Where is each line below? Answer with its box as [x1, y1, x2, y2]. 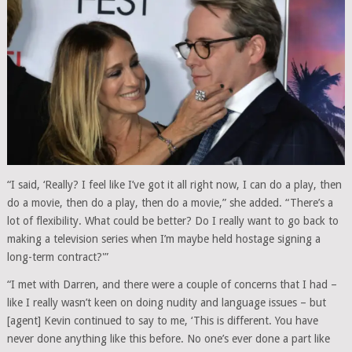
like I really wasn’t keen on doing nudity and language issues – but [6, 295, 326, 309]
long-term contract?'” [6, 250, 108, 263]
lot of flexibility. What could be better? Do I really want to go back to [6, 214, 339, 227]
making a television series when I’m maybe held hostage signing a [6, 232, 321, 245]
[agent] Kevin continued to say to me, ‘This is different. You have [6, 313, 318, 327]
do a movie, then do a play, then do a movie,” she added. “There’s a [6, 196, 333, 209]
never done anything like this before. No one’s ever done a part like [6, 332, 330, 345]
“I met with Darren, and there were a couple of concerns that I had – [6, 277, 337, 291]
